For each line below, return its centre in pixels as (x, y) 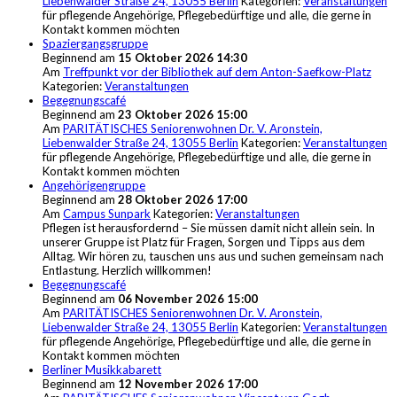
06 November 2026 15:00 (188, 298)
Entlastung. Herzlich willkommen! (127, 270)
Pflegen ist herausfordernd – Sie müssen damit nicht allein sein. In (209, 227)
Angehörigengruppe (94, 185)
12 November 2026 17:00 (188, 383)
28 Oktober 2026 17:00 (183, 199)
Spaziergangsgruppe (95, 43)
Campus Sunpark (107, 213)
